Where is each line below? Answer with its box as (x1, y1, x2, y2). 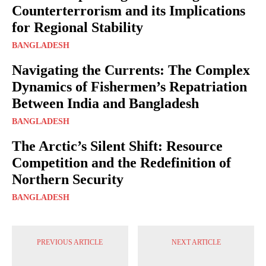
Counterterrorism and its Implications (12, 2, 245, 18)
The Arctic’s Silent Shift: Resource (12, 138, 223, 154)
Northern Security (12, 171, 123, 187)
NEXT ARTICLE (171, 237, 221, 246)
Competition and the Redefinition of (12, 154, 231, 170)
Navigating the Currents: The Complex (12, 62, 250, 78)
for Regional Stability (12, 19, 143, 35)
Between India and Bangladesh (12, 95, 199, 111)
